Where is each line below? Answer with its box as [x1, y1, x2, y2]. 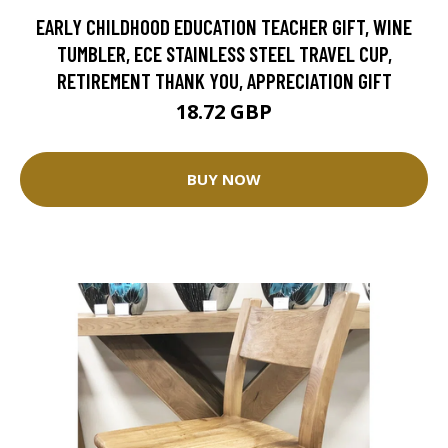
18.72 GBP [176, 97, 272, 125]
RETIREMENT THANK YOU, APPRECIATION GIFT [56, 67, 392, 93]
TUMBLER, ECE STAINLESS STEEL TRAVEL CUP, [56, 40, 392, 66]
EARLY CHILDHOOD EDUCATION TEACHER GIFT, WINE [36, 13, 412, 39]
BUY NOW [187, 169, 261, 190]
